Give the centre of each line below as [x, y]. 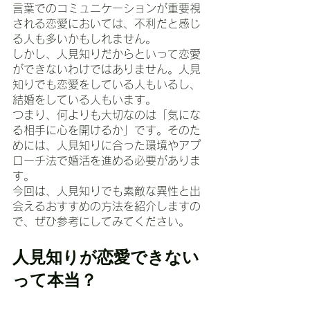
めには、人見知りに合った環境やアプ [107, 145]
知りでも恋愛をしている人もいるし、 [107, 84]
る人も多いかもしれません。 [84, 39]
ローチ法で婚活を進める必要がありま [107, 161]
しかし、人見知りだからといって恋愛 [107, 54]
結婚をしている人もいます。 [84, 100]
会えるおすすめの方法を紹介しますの [107, 206]
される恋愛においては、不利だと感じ [107, 24]
